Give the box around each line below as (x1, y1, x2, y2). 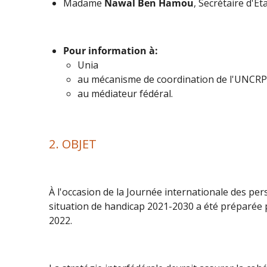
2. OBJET (49, 135, 100, 152)
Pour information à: (63, 44, 158, 57)
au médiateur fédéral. (77, 86, 173, 100)
